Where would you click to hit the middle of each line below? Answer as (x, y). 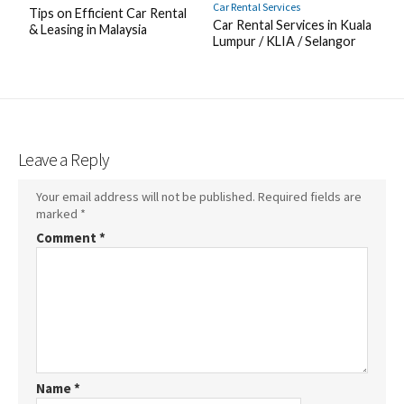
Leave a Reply (64, 160)
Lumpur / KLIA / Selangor (284, 41)
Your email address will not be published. (146, 196)
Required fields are (310, 196)
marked (58, 213)
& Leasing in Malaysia (87, 29)
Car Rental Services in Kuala (292, 24)
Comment (68, 237)
